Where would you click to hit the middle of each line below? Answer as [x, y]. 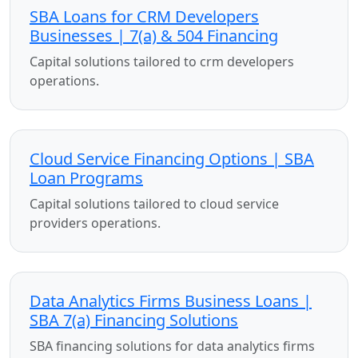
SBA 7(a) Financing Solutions [134, 320]
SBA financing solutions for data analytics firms [172, 346]
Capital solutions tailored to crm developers [162, 62]
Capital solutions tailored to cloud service [154, 204]
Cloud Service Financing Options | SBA [172, 159]
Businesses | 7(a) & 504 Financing [154, 36]
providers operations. [95, 223]
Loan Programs [86, 178]
